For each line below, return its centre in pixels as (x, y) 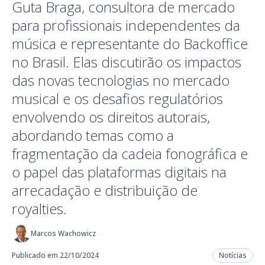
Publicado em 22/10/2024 (55, 256)
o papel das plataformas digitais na (119, 172)
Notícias (233, 256)
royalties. (39, 209)
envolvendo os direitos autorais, (111, 117)
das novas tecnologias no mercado (121, 80)
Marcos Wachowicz (63, 233)
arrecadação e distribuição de (105, 190)
